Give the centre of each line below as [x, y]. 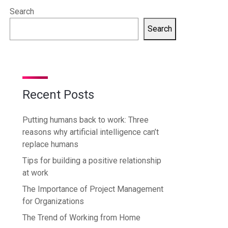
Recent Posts [58, 94]
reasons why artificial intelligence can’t [91, 132]
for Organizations [53, 201]
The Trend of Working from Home [81, 217]
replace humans [50, 144]
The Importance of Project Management [93, 189]
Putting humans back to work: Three [85, 120]
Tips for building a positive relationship [92, 160]
